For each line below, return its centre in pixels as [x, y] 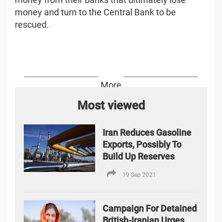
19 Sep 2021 [139, 175]
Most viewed [111, 105]
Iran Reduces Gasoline [147, 133]
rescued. [32, 24]
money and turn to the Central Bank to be [95, 12]
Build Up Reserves [139, 157]
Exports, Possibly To [142, 145]
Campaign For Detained [150, 209]
